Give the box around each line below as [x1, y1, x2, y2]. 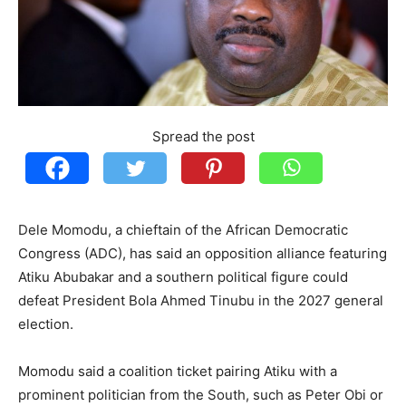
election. [18, 315, 73, 333]
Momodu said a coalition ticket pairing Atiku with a [18, 362, 337, 380]
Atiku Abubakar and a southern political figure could [18, 268, 348, 285]
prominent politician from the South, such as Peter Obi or [18, 386, 383, 403]
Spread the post [151, 128, 255, 145]
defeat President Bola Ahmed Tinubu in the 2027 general [18, 292, 383, 309]
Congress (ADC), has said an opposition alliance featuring [18, 245, 387, 262]
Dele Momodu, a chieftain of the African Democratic [18, 221, 348, 238]
